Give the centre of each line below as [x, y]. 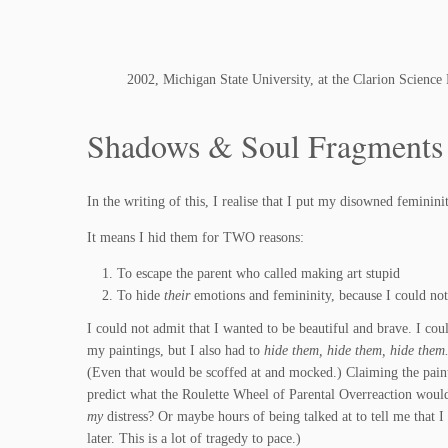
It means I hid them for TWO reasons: [195, 238]
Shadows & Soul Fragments [265, 145]
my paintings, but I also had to [175, 351]
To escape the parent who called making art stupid [258, 274]
